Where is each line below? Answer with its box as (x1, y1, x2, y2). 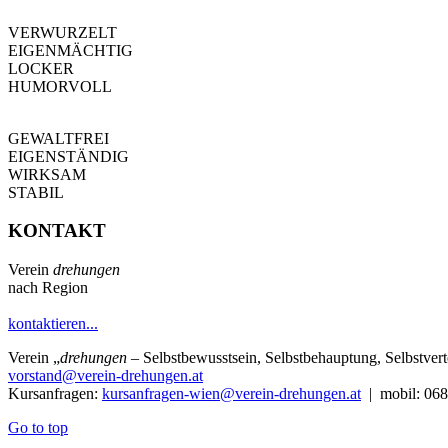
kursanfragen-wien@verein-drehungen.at (102, 385, 361, 403)
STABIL (8, 183, 64, 201)
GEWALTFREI (8, 129, 109, 147)
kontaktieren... (8, 315, 98, 333)
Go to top (8, 419, 68, 437)
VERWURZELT (8, 23, 117, 41)
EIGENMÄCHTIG (8, 41, 133, 59)
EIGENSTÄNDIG (8, 147, 129, 165)
